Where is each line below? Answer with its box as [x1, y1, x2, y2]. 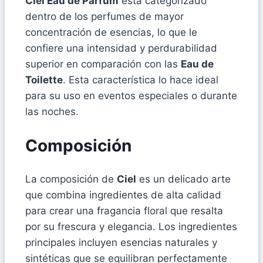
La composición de [25, 173, 117, 186]
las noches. [25, 105, 79, 117]
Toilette [25, 73, 63, 86]
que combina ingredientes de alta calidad [25, 189, 221, 201]
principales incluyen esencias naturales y [25, 237, 217, 249]
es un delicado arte [136, 173, 231, 186]
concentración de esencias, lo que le [25, 26, 197, 38]
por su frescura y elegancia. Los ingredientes [25, 221, 237, 233]
